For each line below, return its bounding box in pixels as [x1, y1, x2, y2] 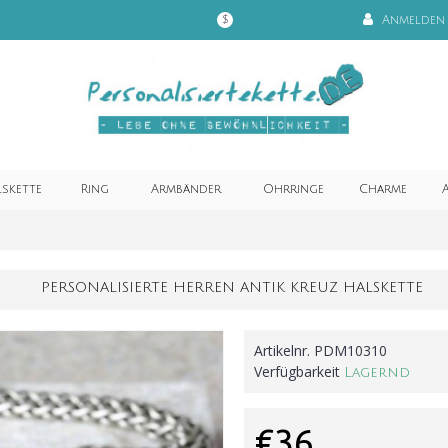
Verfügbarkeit [254, 362, 344, 381]
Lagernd [344, 365, 410, 380]
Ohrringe [262, 183, 324, 196]
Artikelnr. [254, 341, 314, 360]
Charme [358, 183, 407, 196]
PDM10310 [314, 341, 387, 360]
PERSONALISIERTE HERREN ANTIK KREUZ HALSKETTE [40, 280, 423, 295]
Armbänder [150, 183, 221, 196]
